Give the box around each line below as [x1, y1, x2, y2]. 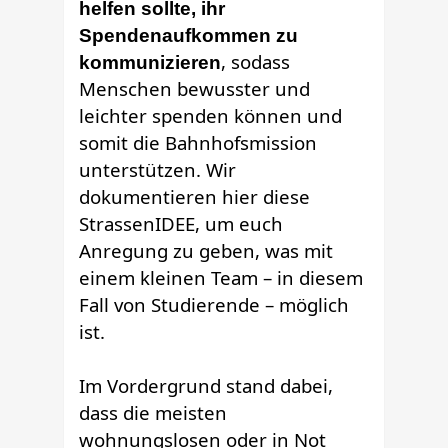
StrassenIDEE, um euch [79, 210, 284, 236]
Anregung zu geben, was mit [79, 237, 334, 263]
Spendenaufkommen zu [79, 24, 299, 46]
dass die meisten [79, 399, 228, 425]
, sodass [221, 48, 291, 74]
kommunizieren [79, 51, 222, 73]
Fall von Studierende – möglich [79, 291, 350, 317]
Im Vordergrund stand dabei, [79, 372, 334, 398]
